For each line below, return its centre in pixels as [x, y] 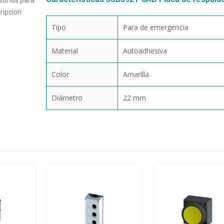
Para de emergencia [155, 27]
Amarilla [136, 74]
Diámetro [67, 98]
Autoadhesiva [145, 51]
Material [65, 51]
